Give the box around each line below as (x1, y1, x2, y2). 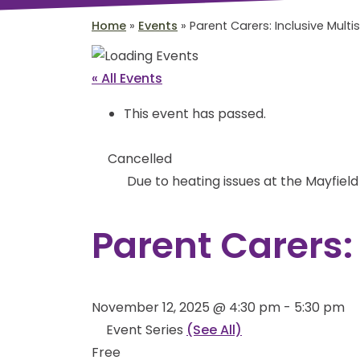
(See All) (186, 321, 242, 340)
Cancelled (108, 149, 172, 169)
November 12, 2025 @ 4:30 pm (92, 298, 280, 317)
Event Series (106, 321, 186, 340)
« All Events (92, 69, 162, 88)
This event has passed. (124, 104, 266, 124)
